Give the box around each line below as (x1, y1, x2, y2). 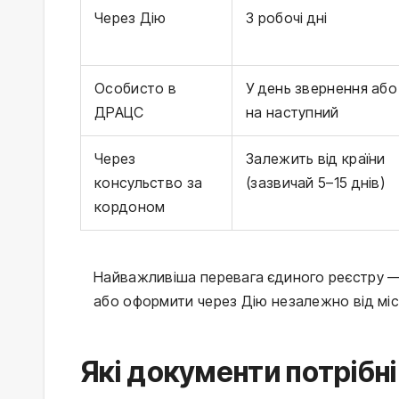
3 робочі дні (246, 9, 328, 28)
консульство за (94, 174, 203, 192)
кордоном (94, 198, 166, 216)
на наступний (246, 103, 339, 122)
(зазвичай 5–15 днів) (246, 174, 385, 192)
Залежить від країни (246, 150, 386, 168)
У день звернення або (246, 79, 397, 98)
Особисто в (94, 79, 177, 98)
